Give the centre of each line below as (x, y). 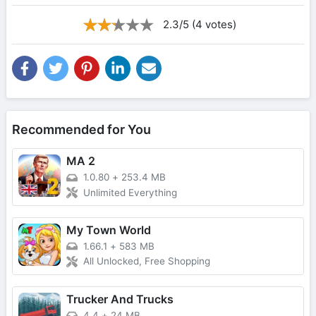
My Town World (109, 230)
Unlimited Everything (130, 192)
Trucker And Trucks (120, 299)
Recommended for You (81, 130)
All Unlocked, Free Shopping (147, 261)
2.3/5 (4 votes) (200, 25)
